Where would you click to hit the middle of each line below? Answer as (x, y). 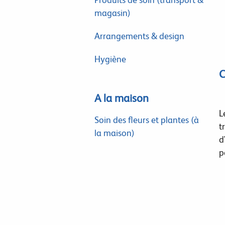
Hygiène (110, 59)
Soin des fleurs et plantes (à (146, 120)
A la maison (121, 98)
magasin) (112, 13)
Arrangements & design (139, 36)
